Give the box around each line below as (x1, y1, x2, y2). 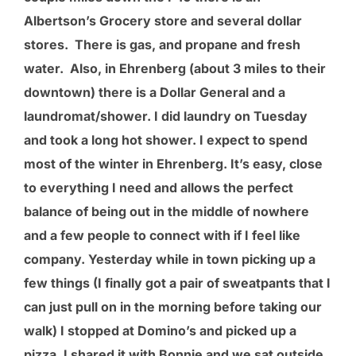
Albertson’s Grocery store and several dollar (24, 12, 302, 29)
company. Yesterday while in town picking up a (24, 250, 315, 267)
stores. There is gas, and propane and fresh (24, 36, 300, 52)
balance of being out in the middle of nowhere (24, 203, 309, 219)
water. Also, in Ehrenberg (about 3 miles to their (24, 60, 326, 76)
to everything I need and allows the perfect (24, 179, 293, 195)
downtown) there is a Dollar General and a (24, 83, 285, 100)
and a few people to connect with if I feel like (24, 226, 300, 243)
